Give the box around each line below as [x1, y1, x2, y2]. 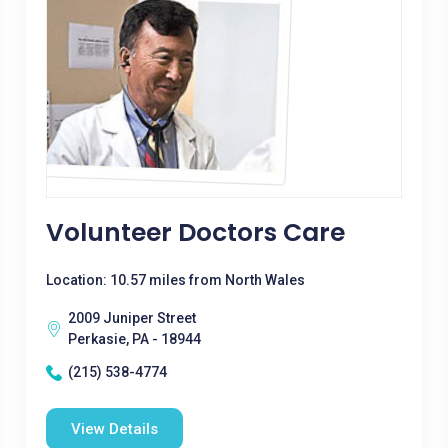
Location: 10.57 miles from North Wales [45, 272, 305, 288]
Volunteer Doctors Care [45, 215, 345, 250]
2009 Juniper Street [67, 310, 196, 326]
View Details [70, 420, 158, 438]
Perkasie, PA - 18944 [67, 331, 201, 347]
